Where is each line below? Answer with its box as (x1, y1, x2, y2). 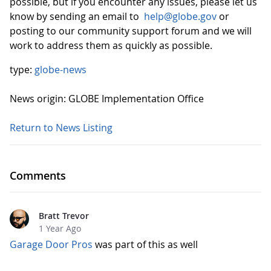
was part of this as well (93, 238, 198, 251)
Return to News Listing (10, 121, 113, 134)
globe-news (34, 63, 87, 76)
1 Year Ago (39, 223, 81, 234)
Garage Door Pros (10, 238, 93, 251)
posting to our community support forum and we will (10, 24, 252, 38)
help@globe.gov (144, 10, 217, 23)
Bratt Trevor (39, 210, 89, 221)
